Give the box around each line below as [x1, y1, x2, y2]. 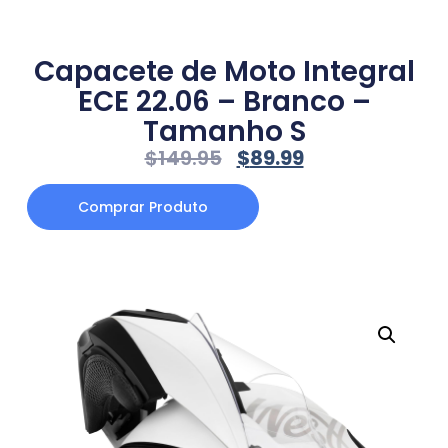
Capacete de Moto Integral [33, 52, 415, 92]
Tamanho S [142, 112, 306, 152]
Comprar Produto [77, 196, 208, 217]
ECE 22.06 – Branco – [77, 82, 371, 122]
